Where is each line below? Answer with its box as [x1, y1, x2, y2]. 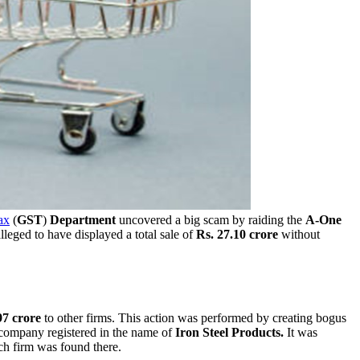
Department [50, 212, 116, 227]
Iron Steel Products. [172, 325, 287, 339]
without [278, 227, 320, 241]
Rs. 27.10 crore [196, 227, 278, 241]
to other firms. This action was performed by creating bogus [41, 310, 346, 325]
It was [287, 325, 317, 339]
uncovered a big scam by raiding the [116, 212, 305, 227]
